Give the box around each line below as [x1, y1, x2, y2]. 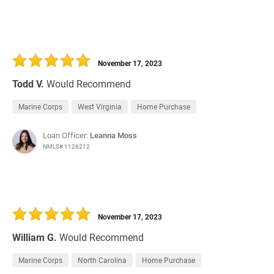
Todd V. [12, 77, 44, 91]
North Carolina [78, 255, 127, 265]
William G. [12, 231, 57, 244]
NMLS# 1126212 [43, 142, 90, 151]
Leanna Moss [90, 130, 137, 141]
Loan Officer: [43, 130, 90, 141]
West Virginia [78, 102, 122, 112]
